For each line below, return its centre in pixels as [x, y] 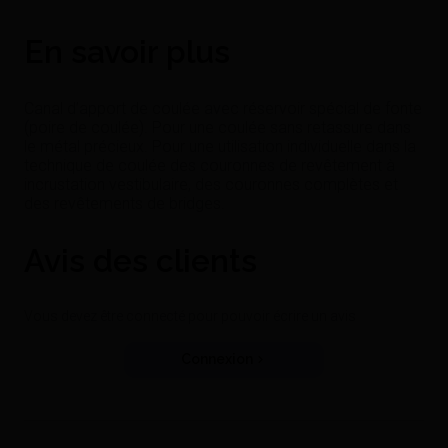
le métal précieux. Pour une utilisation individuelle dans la [220, 146]
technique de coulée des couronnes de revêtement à [209, 165]
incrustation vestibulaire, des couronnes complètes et [211, 184]
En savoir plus [127, 51]
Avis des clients [140, 260]
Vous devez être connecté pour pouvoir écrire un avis [190, 315]
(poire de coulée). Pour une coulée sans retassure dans [217, 127]
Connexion [216, 359]
